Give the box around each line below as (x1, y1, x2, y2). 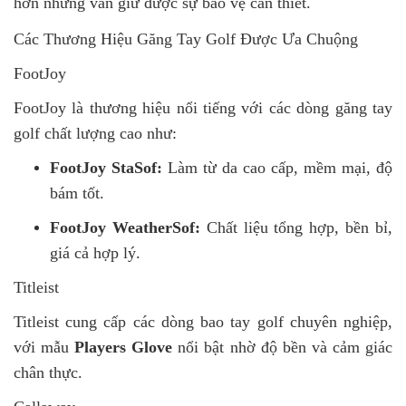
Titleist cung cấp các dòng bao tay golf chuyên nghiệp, (14, 313, 392, 332)
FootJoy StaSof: (50, 159, 162, 178)
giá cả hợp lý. (50, 244, 140, 263)
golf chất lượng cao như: (14, 124, 177, 143)
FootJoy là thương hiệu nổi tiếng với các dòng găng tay (14, 99, 392, 118)
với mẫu (14, 338, 75, 357)
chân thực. (14, 363, 82, 382)
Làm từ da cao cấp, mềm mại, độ (162, 159, 392, 178)
